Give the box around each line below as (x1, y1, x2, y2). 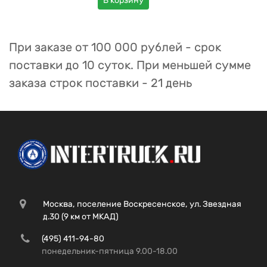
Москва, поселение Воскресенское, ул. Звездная (42, 199, 241, 209)
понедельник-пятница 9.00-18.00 (42, 246, 178, 256)
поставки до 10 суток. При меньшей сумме (9, 58, 251, 72)
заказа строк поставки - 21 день (9, 76, 192, 90)
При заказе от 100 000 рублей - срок (9, 40, 221, 54)
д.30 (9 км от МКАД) (42, 212, 119, 222)
